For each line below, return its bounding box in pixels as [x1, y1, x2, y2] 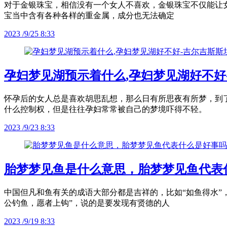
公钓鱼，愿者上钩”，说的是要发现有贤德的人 [4, 199, 170, 208]
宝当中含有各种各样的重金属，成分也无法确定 [4, 11, 174, 20]
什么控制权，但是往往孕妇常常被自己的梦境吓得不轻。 [4, 105, 207, 114]
